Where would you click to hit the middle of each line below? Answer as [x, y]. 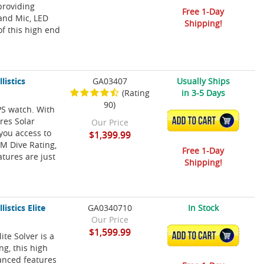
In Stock [203, 208]
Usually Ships [203, 81]
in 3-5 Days [203, 93]
